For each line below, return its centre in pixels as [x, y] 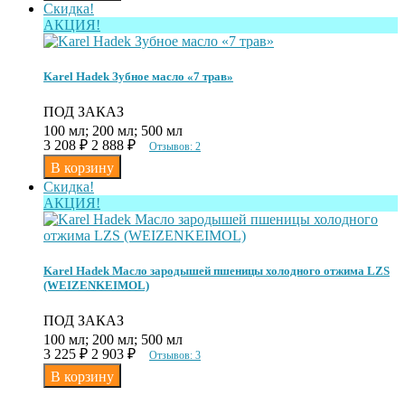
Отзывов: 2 [175, 146]
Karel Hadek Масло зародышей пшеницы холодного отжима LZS [217, 271]
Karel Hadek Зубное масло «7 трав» [138, 76]
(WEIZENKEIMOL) [96, 286]
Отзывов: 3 [175, 356]
